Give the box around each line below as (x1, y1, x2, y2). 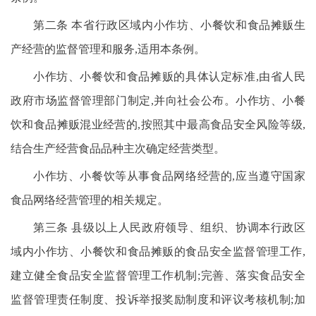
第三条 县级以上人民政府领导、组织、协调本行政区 (33, 221, 305, 233)
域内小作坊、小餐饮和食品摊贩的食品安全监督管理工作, (11, 245, 305, 257)
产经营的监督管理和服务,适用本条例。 (11, 43, 205, 55)
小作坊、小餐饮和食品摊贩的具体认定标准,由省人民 (33, 71, 305, 83)
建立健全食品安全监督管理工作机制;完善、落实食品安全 (11, 269, 305, 281)
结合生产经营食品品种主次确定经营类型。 (11, 142, 225, 154)
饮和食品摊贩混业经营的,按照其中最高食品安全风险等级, (11, 119, 305, 130)
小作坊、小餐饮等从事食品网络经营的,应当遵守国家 (33, 170, 305, 182)
